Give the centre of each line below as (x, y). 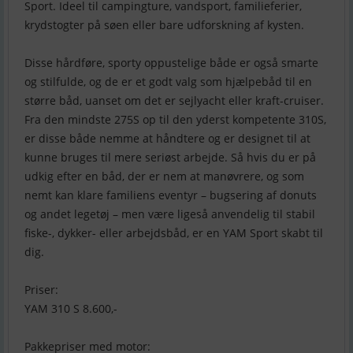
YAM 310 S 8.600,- (71, 309)
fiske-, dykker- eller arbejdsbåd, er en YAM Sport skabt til (174, 233)
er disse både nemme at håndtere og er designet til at (167, 139)
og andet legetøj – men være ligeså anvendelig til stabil (170, 214)
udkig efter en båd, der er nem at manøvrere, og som (164, 176)
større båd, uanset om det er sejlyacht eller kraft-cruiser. (174, 101)
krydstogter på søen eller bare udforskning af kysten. (164, 25)
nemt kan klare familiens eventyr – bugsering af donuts (171, 195)
